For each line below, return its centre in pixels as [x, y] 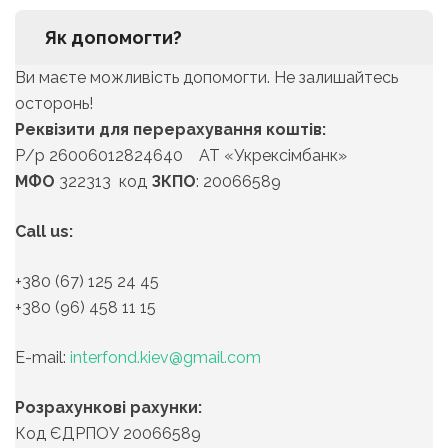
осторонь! [54, 104]
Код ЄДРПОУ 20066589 [108, 434]
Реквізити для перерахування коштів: [170, 130]
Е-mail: [42, 358]
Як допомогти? [113, 38]
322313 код [103, 182]
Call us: [44, 232]
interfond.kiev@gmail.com [165, 358]
